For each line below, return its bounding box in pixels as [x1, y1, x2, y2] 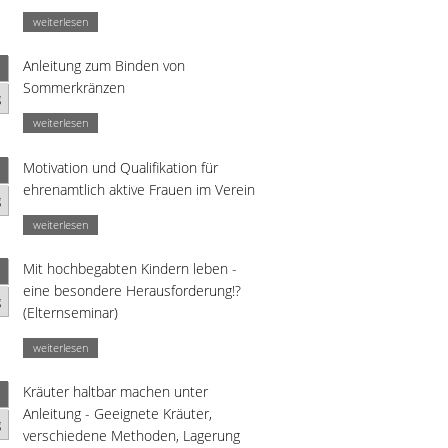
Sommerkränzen [23, 78, 125, 98]
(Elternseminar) [23, 303, 118, 323]
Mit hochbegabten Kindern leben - [23, 259, 237, 279]
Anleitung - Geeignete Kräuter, [23, 404, 212, 424]
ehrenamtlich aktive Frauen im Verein [23, 179, 255, 199]
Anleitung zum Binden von [23, 56, 185, 76]
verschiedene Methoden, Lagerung [23, 426, 240, 446]
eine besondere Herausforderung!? [23, 281, 241, 301]
